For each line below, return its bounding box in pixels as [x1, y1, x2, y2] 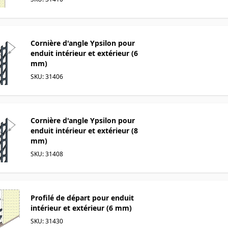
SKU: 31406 [31, 72, 63, 81]
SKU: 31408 [31, 149, 63, 158]
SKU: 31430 [31, 216, 63, 225]
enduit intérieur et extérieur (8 [31, 125, 138, 135]
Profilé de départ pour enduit [31, 192, 134, 203]
